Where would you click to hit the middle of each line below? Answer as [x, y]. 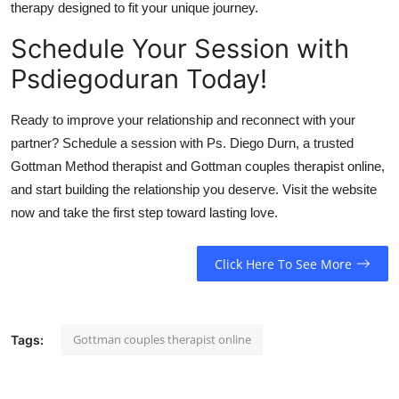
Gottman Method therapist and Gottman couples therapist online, [198, 166]
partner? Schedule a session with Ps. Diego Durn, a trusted [182, 142]
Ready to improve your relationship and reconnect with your [183, 119]
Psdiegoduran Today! [139, 78]
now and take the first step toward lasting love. [144, 212]
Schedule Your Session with [180, 48]
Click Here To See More [283, 264]
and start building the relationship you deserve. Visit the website [194, 189]
